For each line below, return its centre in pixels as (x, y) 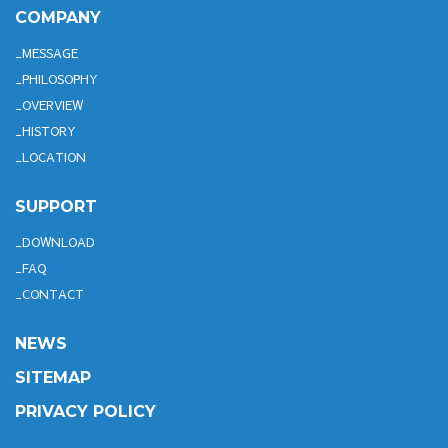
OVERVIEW (52, 104)
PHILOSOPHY (60, 78)
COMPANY (58, 17)
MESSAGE (50, 52)
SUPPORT (56, 206)
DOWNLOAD (58, 241)
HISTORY (49, 130)
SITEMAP (53, 377)
